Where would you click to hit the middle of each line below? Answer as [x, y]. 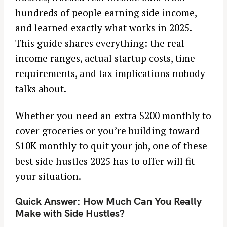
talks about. [41, 89]
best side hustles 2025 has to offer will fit [105, 161]
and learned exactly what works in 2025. [103, 28]
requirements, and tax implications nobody [110, 73]
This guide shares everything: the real [100, 43]
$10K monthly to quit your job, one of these [111, 145]
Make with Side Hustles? [70, 213]
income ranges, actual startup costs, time [105, 58]
